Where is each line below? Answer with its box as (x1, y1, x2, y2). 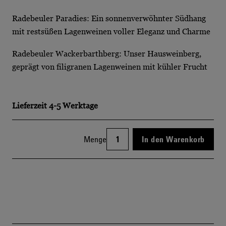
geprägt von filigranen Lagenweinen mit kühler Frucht (12, 62, 207, 71)
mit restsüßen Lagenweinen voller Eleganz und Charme (12, 27, 210, 36)
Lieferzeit (12, 100, 47, 110)
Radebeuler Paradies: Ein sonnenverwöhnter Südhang (12, 14, 206, 23)
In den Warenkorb (142, 134, 205, 144)
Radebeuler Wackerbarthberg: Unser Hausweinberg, (12, 48, 201, 58)
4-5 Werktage (49, 100, 98, 110)
